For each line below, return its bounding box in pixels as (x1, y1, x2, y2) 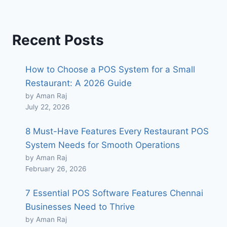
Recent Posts (12, 31, 104, 49)
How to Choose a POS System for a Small (25, 64, 195, 75)
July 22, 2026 (25, 103, 70, 111)
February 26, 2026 (25, 165, 87, 173)
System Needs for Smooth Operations (25, 140, 180, 150)
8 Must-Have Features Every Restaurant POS (25, 126, 209, 137)
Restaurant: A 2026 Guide (25, 78, 132, 89)
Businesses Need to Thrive (25, 202, 135, 212)
